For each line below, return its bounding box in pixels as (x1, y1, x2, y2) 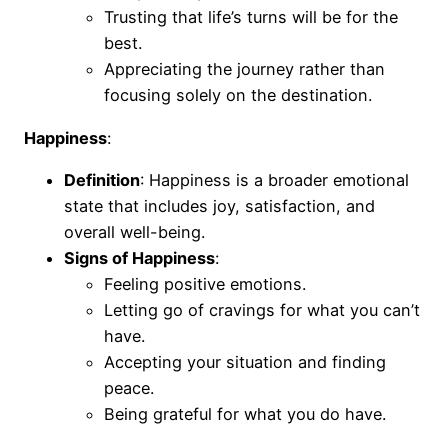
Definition (64, 169, 140, 190)
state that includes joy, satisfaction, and (64, 195, 375, 216)
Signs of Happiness (64, 247, 215, 268)
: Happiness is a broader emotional (140, 169, 409, 190)
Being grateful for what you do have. (104, 403, 386, 424)
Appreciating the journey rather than (104, 59, 385, 80)
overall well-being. (64, 221, 205, 242)
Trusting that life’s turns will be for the (104, 7, 398, 28)
